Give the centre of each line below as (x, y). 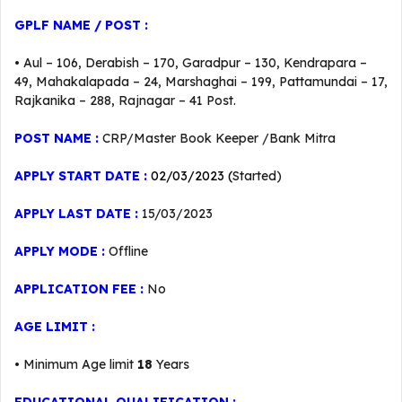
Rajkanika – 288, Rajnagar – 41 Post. (125, 100)
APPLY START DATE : (81, 176)
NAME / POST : (99, 25)
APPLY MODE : (60, 251)
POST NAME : (57, 138)
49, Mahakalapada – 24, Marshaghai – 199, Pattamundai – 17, (201, 82)
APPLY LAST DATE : (76, 214)
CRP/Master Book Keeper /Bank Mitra (219, 138)
